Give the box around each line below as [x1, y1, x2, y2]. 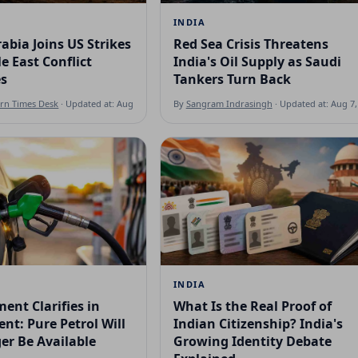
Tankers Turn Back [173, 70, 291, 88]
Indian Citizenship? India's [173, 314, 343, 332]
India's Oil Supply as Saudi [173, 52, 341, 70]
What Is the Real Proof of [173, 296, 332, 315]
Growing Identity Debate [173, 332, 332, 350]
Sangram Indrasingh [185, 97, 272, 109]
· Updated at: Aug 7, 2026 [58, 97, 165, 109]
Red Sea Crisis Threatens [173, 34, 328, 53]
